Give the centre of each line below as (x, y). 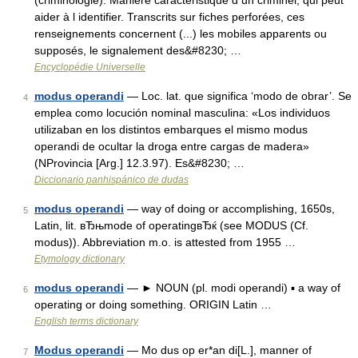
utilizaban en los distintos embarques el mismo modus (171, 129)
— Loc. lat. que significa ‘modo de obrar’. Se (238, 96)
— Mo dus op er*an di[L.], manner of (218, 350)
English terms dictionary (86, 321)
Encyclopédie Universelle (90, 67)
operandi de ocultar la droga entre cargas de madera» (172, 146)
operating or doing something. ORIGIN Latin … (153, 304)
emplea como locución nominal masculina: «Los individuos (182, 113)
